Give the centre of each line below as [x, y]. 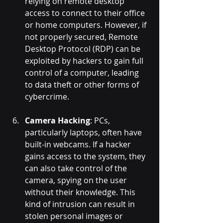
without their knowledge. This [81, 192]
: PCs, [101, 121]
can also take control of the [77, 168]
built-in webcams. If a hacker [79, 145]
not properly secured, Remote [82, 37]
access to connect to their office [86, 13]
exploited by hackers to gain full [85, 61]
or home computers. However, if [87, 25]
